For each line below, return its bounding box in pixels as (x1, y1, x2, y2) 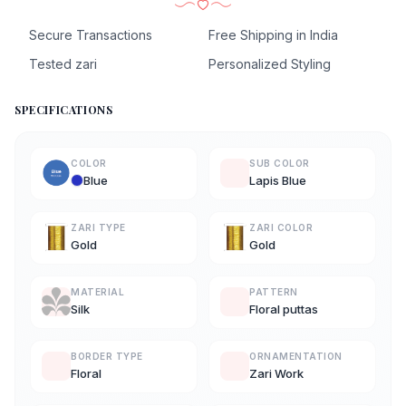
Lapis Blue (249, 172, 306, 188)
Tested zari (29, 55, 97, 72)
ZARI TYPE (71, 221, 126, 233)
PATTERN (249, 285, 298, 297)
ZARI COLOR (249, 221, 313, 233)
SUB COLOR (249, 157, 310, 169)
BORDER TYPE (71, 350, 143, 362)
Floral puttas (249, 301, 318, 316)
